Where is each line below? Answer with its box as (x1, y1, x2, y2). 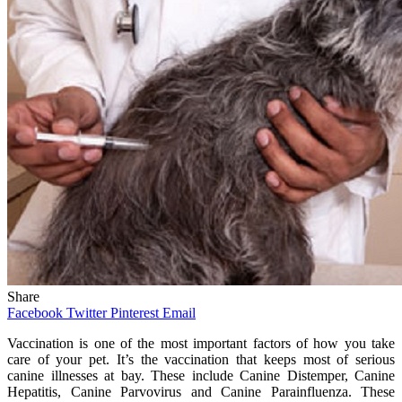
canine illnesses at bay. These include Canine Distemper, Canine (7, 367, 395, 383)
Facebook (7, 304, 63, 320)
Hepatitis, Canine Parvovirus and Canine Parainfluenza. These (7, 383, 395, 399)
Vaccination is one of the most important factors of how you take (7, 335, 395, 351)
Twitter (66, 304, 107, 320)
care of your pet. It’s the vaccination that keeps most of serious (7, 351, 395, 367)
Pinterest (110, 304, 159, 320)
